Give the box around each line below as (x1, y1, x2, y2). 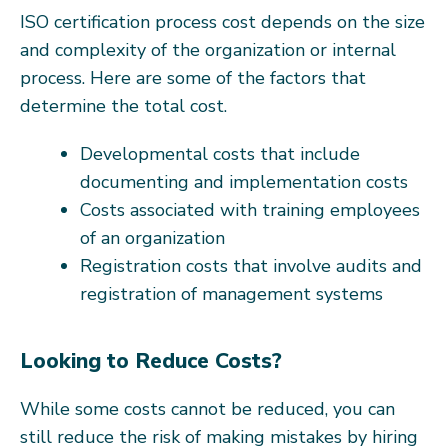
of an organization (80, 225, 225, 250)
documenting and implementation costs (80, 169, 408, 194)
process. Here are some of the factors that (20, 65, 366, 90)
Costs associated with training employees (80, 197, 420, 222)
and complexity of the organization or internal (20, 37, 396, 62)
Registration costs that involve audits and (80, 253, 422, 278)
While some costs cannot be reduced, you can (20, 396, 395, 421)
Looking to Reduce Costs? (20, 345, 282, 376)
